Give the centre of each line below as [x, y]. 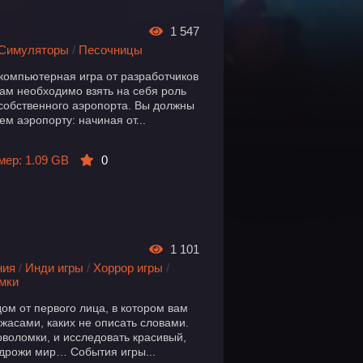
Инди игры [55, 268]
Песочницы [111, 50]
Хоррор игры [128, 268]
